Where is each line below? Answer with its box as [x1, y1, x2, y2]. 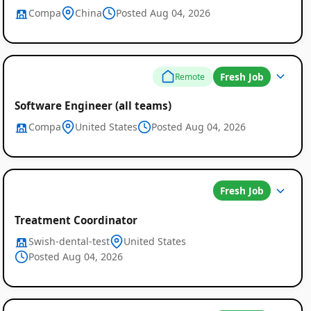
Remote [175, 70, 205, 83]
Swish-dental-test [28, 234, 110, 248]
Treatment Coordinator [14, 212, 137, 227]
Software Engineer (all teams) [14, 99, 171, 113]
